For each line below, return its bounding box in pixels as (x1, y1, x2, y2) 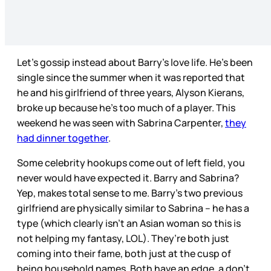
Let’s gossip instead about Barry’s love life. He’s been (17, 55, 253, 69)
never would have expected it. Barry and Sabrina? (17, 171, 240, 184)
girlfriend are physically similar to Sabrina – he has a (17, 201, 249, 215)
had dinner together (17, 131, 108, 145)
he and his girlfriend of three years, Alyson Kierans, (17, 85, 244, 99)
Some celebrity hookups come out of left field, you (17, 155, 245, 169)
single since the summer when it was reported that (17, 70, 245, 84)
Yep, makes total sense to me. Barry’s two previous (17, 186, 243, 200)
